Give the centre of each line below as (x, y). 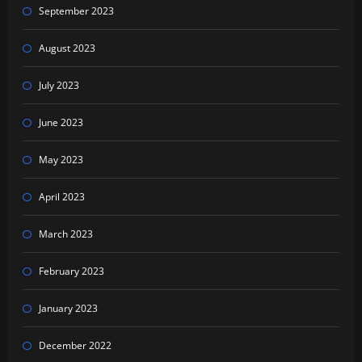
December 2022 (75, 346)
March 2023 (65, 234)
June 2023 (61, 123)
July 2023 (59, 86)
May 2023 (61, 160)
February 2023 (71, 271)
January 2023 (68, 309)
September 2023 (76, 11)
